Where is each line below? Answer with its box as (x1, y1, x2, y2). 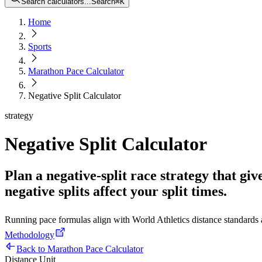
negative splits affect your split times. (5, 183, 227, 199)
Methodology (5, 229, 54, 240)
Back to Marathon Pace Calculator (16, 243, 143, 254)
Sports (28, 42, 51, 51)
